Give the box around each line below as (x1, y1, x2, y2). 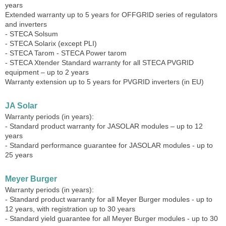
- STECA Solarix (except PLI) (5, 39, 97, 47)
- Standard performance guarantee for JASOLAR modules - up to (5, 141, 213, 149)
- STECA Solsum (5, 30, 58, 38)
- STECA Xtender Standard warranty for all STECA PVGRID (5, 59, 194, 67)
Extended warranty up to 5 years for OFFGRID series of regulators (5, 11, 217, 19)
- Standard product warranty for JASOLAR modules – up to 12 (5, 122, 203, 130)
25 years (5, 151, 33, 159)
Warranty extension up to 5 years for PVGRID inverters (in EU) (5, 78, 204, 86)
